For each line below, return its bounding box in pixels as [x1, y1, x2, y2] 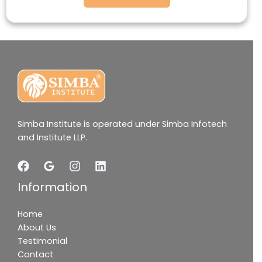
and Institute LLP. [18, 131, 87, 143]
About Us [18, 222, 56, 234]
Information [18, 179, 87, 196]
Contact [18, 249, 53, 261]
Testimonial [18, 235, 67, 247]
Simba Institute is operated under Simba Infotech [18, 118, 227, 130]
